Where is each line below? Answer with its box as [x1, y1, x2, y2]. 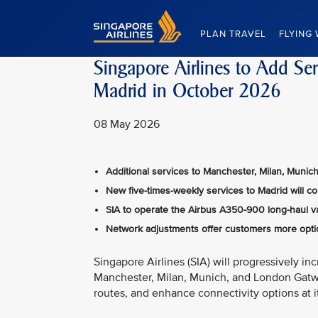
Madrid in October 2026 [94, 79, 281, 102]
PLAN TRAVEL [200, 28, 266, 40]
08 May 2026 [94, 117, 160, 131]
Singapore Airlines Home [94, 10, 203, 22]
